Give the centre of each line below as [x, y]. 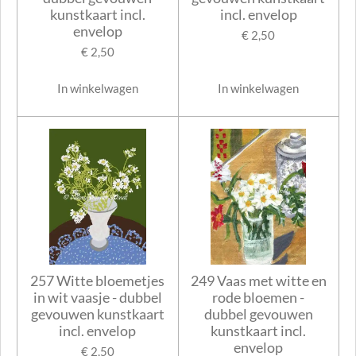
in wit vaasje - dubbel [97, 298]
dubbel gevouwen [258, 314]
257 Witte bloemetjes [98, 281]
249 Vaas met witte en [258, 281]
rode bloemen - [259, 298]
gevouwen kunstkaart [97, 314]
